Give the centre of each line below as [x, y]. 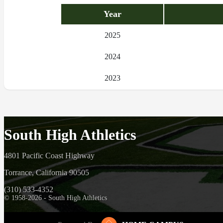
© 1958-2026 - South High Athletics [56, 198]
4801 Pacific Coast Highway [49, 156]
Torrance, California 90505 [47, 173]
